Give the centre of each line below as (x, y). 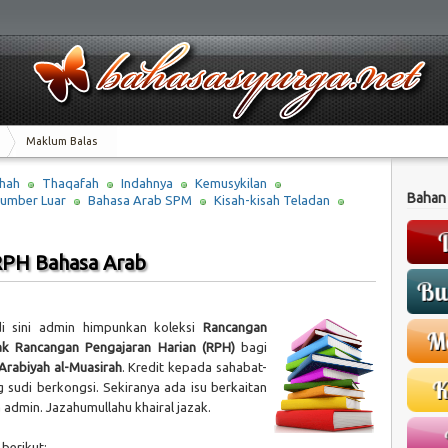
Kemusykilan (230, 183)
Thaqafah (70, 183)
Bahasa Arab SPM (140, 200)
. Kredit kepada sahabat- (194, 366)
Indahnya (146, 183)
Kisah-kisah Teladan (272, 200)
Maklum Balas (61, 141)
